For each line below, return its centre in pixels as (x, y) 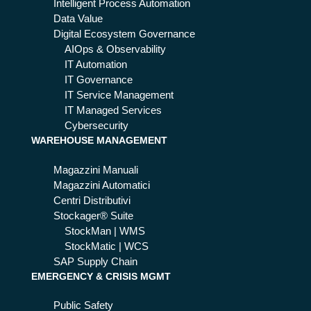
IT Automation (95, 65)
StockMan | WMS (104, 231)
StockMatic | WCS (106, 246)
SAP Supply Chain (95, 261)
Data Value (78, 19)
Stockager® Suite (93, 216)
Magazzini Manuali (95, 170)
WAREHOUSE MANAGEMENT (99, 141)
